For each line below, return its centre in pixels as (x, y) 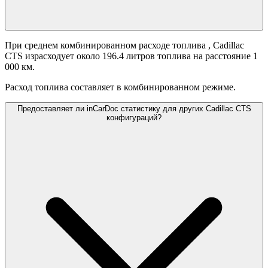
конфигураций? (134, 118)
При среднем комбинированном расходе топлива (106, 45)
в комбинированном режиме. (176, 87)
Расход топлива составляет (60, 87)
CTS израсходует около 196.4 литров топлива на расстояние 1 (131, 56)
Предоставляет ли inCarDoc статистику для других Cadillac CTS (134, 109)
